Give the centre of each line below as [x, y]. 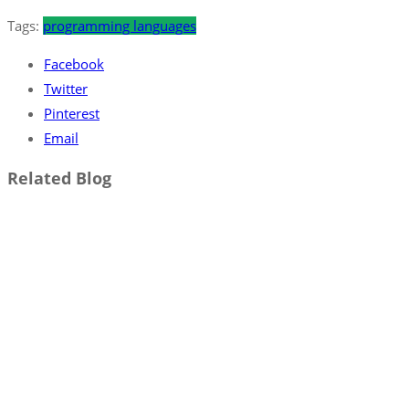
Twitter [66, 88]
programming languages [120, 25]
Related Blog [59, 178]
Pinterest [72, 113]
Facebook [74, 63]
